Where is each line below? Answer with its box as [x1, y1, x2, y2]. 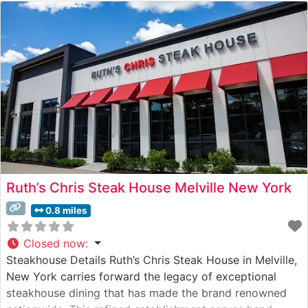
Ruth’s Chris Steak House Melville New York [6, 179, 291, 196]
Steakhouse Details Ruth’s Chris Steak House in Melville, [6, 252, 297, 267]
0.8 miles [45, 204, 87, 216]
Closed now [23, 236, 85, 250]
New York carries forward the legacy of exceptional [6, 269, 276, 283]
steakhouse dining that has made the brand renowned [6, 285, 287, 300]
